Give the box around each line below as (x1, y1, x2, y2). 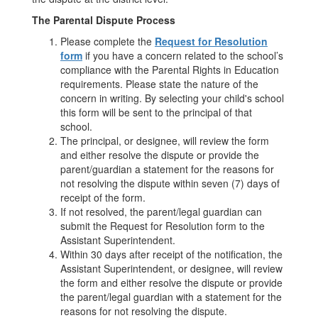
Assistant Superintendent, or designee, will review (60, 261, 283, 275)
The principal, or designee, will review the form (60, 133, 269, 148)
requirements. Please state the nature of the (60, 77, 258, 91)
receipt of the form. (60, 190, 148, 204)
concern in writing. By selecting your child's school (60, 91, 284, 105)
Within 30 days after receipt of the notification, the (60, 247, 283, 261)
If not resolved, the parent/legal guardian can (60, 204, 262, 219)
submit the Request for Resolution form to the (60, 219, 265, 233)
